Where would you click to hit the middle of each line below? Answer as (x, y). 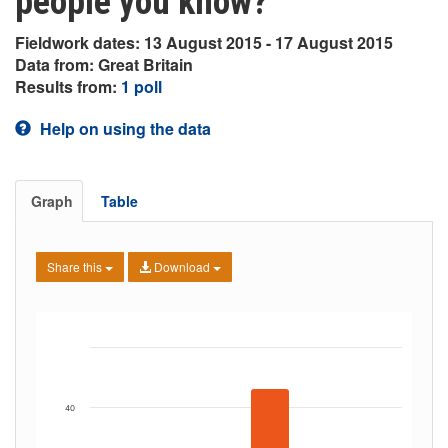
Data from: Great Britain (104, 64)
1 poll (141, 86)
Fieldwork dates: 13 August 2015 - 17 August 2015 (204, 42)
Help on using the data (123, 128)
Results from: (68, 86)
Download (182, 266)
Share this (76, 266)
